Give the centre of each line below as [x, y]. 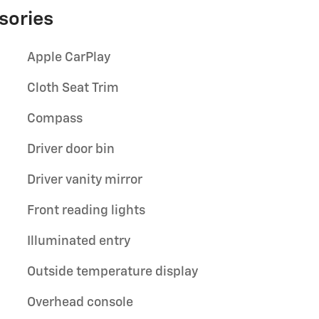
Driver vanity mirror [85, 180]
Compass [55, 119]
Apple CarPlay [69, 58]
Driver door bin [71, 150]
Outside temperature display [113, 272]
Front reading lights [86, 211]
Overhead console [80, 303]
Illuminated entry [79, 241]
